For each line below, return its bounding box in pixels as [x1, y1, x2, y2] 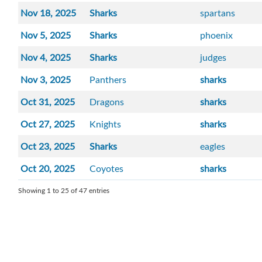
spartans [200, 6, 236, 20]
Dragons [89, 95, 125, 109]
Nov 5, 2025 [20, 29, 71, 42]
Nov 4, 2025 [20, 51, 71, 64]
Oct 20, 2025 [20, 162, 75, 175]
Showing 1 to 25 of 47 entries [18, 185, 109, 195]
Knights [89, 118, 122, 131]
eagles [200, 140, 226, 153]
